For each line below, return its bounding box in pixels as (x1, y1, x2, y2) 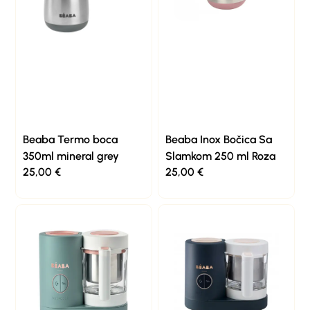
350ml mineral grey (23, 149, 120, 163)
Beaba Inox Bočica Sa (165, 133, 272, 147)
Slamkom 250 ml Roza (165, 149, 275, 163)
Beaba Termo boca (23, 133, 118, 147)
